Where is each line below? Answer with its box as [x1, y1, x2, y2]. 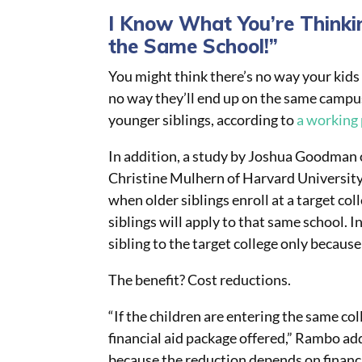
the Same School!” [108, 34, 279, 59]
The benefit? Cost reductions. [108, 271, 294, 289]
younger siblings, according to [108, 111, 297, 129]
